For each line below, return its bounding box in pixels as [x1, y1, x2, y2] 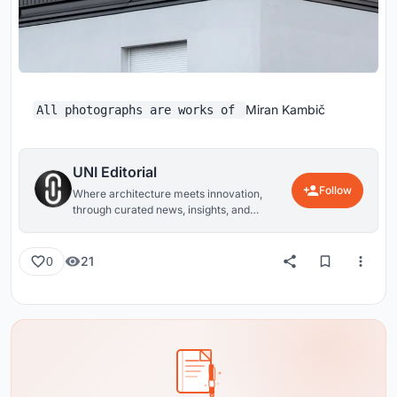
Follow [319, 183, 352, 197]
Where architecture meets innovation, [73, 186, 262, 200]
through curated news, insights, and [73, 202, 250, 216]
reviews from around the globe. [73, 218, 229, 232]
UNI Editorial [73, 162, 157, 181]
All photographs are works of [36, 102, 242, 117]
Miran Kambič [245, 101, 325, 117]
